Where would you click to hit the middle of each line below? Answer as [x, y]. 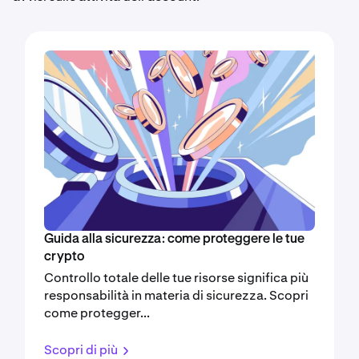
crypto [64, 258]
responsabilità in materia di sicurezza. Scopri [176, 296]
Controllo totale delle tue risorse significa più [176, 278]
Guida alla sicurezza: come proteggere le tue [174, 240]
